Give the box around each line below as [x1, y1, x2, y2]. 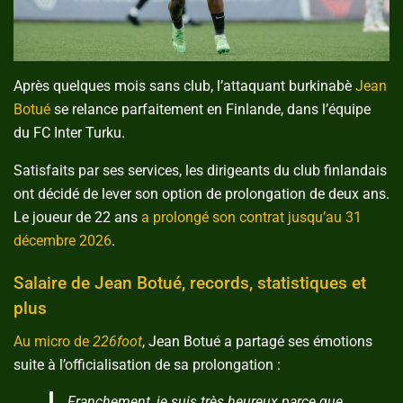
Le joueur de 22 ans [13, 209, 141, 227]
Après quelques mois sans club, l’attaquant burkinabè [13, 77, 355, 95]
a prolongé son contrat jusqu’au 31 [141, 209, 362, 227]
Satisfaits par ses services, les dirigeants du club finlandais [13, 162, 387, 180]
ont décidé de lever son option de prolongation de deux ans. [13, 185, 390, 203]
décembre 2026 [13, 232, 112, 250]
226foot [93, 333, 142, 351]
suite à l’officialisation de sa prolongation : [13, 356, 284, 374]
